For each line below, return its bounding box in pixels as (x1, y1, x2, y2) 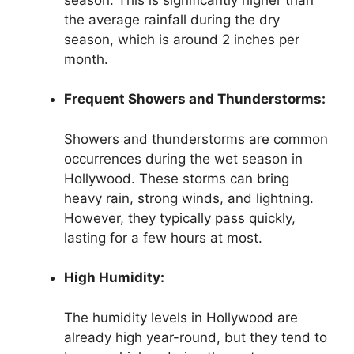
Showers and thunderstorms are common (64, 130, 328, 147)
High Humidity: (64, 269, 164, 286)
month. (64, 51, 108, 67)
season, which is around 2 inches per (64, 31, 299, 47)
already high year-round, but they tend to (64, 329, 327, 345)
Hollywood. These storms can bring (64, 170, 289, 186)
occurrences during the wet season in (64, 150, 303, 167)
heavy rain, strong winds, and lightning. (64, 190, 314, 206)
